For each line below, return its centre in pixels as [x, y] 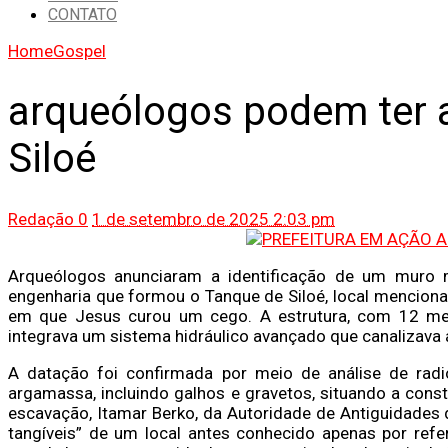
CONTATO [82, 15]
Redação [41, 218]
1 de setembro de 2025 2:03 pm [213, 218]
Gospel [79, 51]
